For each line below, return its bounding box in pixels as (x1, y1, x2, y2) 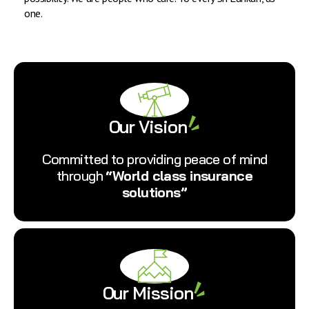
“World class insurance (106, 167, 253, 185)
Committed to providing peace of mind (41, 150, 268, 168)
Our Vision (108, 116, 187, 137)
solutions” (121, 183, 188, 201)
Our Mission (102, 282, 193, 304)
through (56, 167, 106, 185)
